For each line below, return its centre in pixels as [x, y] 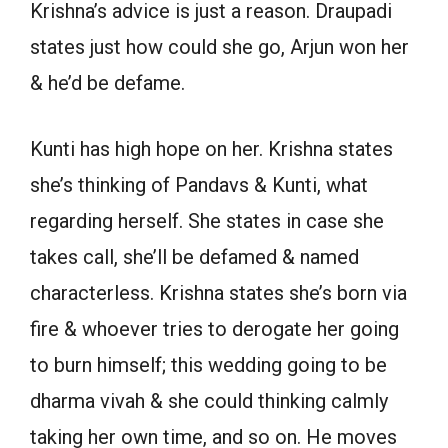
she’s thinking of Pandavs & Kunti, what [199, 184]
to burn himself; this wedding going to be [208, 364]
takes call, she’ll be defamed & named [194, 256]
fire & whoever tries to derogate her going [214, 328]
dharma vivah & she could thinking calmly [209, 400]
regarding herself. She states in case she [207, 220]
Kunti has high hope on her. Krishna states [211, 148]
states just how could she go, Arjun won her [219, 46]
